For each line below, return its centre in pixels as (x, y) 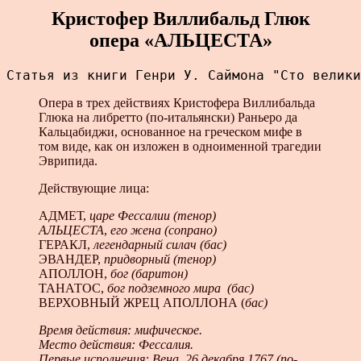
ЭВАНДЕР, (71, 259)
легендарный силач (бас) (160, 244)
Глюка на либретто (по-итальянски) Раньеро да (168, 117)
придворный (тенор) (160, 259)
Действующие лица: (94, 188)
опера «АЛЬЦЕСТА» (180, 40)
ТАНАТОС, (73, 288)
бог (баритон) (149, 273)
